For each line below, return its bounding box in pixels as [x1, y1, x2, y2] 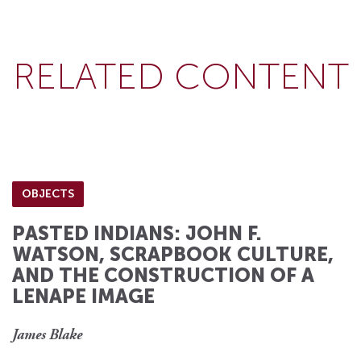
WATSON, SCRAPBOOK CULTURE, [12, 242, 334, 266]
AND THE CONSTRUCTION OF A [12, 263, 314, 287]
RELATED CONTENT [12, 54, 349, 98]
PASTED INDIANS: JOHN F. [12, 221, 262, 245]
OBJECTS [22, 186, 74, 201]
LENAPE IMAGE [12, 284, 155, 308]
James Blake [12, 328, 82, 343]
